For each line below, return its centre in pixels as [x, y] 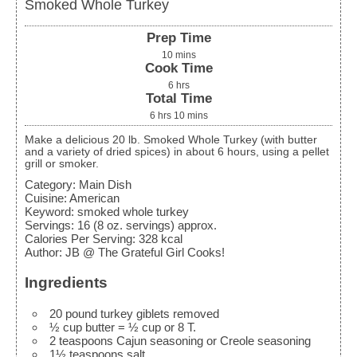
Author [42, 252]
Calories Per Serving [78, 238]
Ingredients [66, 282]
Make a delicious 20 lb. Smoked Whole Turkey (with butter [29, 139]
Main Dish [105, 184]
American [94, 198]
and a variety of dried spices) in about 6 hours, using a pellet [177, 151]
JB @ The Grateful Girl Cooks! [145, 252]
